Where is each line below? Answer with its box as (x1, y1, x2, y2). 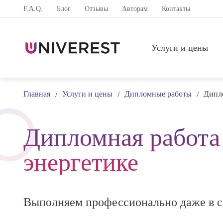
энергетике (23, 148, 138, 176)
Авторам (122, 5, 148, 12)
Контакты (162, 5, 190, 12)
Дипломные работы (124, 90, 192, 98)
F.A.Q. (23, 5, 43, 12)
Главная (23, 90, 50, 98)
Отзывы (85, 5, 108, 12)
